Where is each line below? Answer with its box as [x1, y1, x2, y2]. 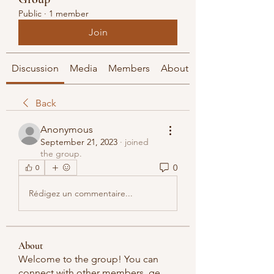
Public [18, 8, 42, 19]
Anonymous [40, 124, 93, 135]
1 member [49, 8, 89, 19]
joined [125, 136, 149, 147]
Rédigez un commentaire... [29, 187, 133, 199]
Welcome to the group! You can [18, 253, 158, 265]
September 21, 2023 [40, 136, 117, 147]
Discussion [12, 62, 59, 74]
